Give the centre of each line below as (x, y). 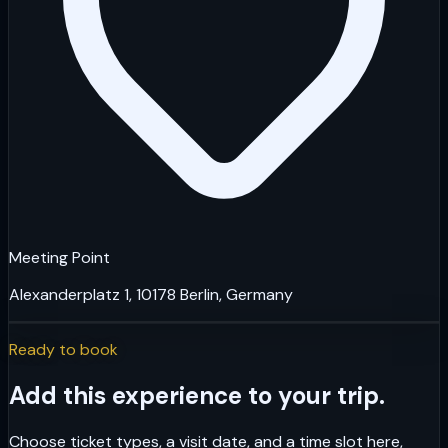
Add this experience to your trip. (197, 395)
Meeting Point (59, 257)
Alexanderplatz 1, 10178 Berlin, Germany (151, 294)
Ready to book (63, 349)
